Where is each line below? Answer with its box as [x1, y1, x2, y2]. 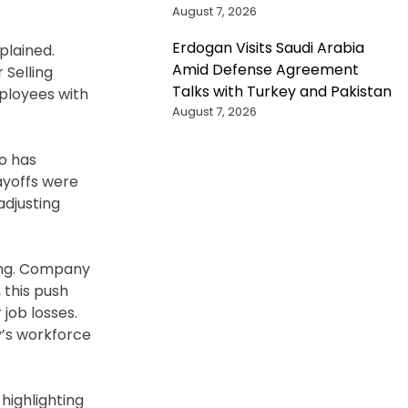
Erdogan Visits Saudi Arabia [171, 36, 364, 58]
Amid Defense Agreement [171, 58, 359, 80]
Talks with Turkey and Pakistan [171, 80, 392, 102]
